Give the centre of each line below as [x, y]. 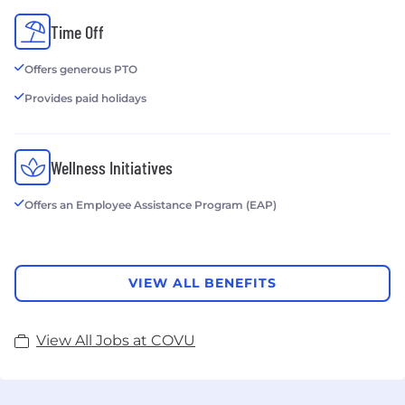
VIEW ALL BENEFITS [202, 283]
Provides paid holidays [85, 98]
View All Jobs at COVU [116, 340]
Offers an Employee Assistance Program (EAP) [151, 204]
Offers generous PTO [81, 69]
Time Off [77, 31]
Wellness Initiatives [112, 167]
